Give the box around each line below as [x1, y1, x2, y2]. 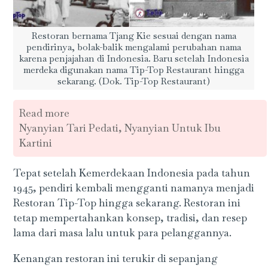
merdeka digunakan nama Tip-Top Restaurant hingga [23, 63, 245, 75]
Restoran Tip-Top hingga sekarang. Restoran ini [13, 196, 241, 210]
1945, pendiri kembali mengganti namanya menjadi [13, 181, 255, 195]
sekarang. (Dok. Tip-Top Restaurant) [57, 75, 211, 87]
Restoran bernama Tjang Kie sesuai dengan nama [31, 29, 236, 41]
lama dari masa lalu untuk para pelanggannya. [13, 226, 232, 240]
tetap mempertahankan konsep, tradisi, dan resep [13, 211, 248, 225]
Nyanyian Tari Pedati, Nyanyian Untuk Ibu [19, 121, 221, 135]
